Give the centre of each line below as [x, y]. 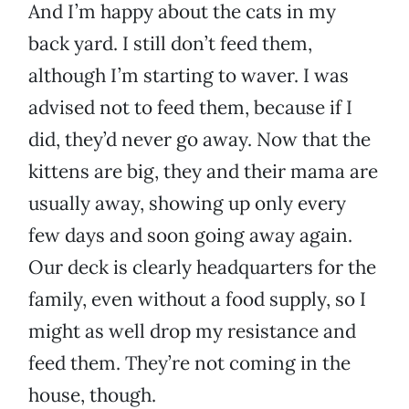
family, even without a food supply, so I [197, 299]
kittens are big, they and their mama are [203, 172]
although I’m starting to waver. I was [189, 76]
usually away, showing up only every [187, 204]
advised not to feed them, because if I [190, 108]
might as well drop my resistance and [192, 331]
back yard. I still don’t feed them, [170, 44]
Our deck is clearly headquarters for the [202, 267]
